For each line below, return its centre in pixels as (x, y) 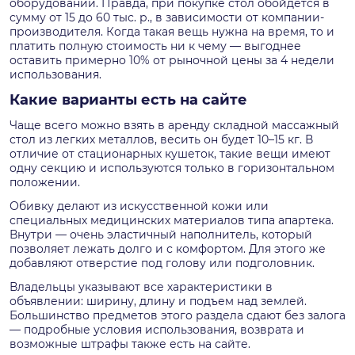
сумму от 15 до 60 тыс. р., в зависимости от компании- (167, 17)
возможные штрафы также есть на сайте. (130, 344)
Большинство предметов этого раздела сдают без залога (177, 315)
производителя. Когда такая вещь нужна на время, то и (172, 31)
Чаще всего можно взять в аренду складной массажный (174, 125)
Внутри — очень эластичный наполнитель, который (161, 234)
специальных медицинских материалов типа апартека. (172, 220)
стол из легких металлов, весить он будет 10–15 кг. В (161, 139)
